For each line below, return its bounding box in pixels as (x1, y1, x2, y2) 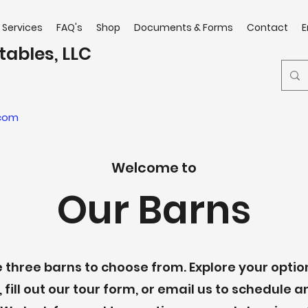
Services (2, 21, 43, 34)
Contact (247, 21, 288, 34)
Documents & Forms (134, 21, 233, 34)
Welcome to (111, 158, 197, 177)
